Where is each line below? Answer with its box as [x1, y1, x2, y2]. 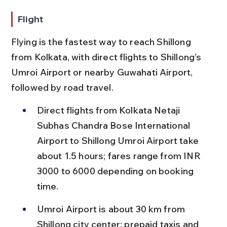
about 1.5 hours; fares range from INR [36, 149, 203, 162]
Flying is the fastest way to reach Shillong [11, 35, 193, 48]
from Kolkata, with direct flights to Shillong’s [11, 51, 204, 63]
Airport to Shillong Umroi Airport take [36, 134, 201, 146]
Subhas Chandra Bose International [36, 119, 193, 131]
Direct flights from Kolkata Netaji [36, 104, 182, 116]
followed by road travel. [11, 81, 113, 93]
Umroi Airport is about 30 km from [36, 203, 187, 215]
